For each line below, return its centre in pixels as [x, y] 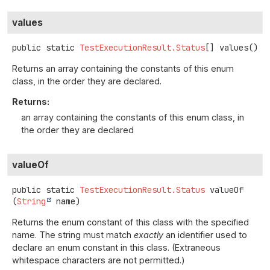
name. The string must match [73, 235]
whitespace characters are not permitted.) [99, 260]
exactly [149, 235]
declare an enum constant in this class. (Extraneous [116, 248]
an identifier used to [205, 235]
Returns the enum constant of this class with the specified [130, 222]
